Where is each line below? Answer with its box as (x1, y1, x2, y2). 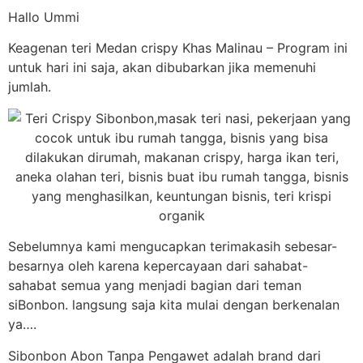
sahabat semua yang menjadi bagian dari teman (8, 277, 301, 294)
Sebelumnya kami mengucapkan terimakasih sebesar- (8, 238, 337, 255)
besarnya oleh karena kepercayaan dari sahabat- (8, 258, 308, 275)
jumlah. (8, 79, 51, 96)
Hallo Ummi (8, 9, 79, 25)
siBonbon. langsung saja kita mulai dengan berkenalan (8, 297, 340, 314)
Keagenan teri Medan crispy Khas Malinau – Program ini (8, 40, 348, 57)
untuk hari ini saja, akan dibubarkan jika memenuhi (8, 59, 316, 76)
